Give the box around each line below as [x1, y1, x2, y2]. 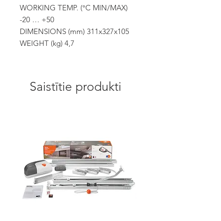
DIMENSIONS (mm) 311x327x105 [20, 27, 129, 36]
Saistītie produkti [30, 79, 121, 94]
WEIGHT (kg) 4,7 [20, 38, 74, 48]
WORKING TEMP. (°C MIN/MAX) [20, 3, 128, 12]
